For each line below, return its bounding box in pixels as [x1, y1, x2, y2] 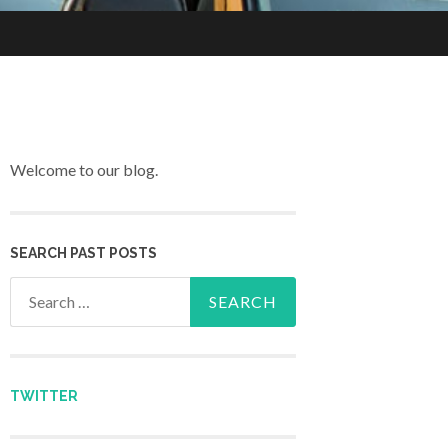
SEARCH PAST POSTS [10, 244, 157, 261]
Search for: [10, 280, 84, 300]
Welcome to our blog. [10, 160, 158, 180]
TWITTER [10, 388, 78, 404]
